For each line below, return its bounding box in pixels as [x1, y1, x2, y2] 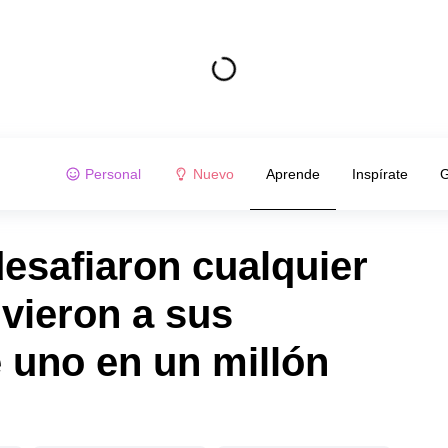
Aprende [265, 165, 320, 182]
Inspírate [351, 165, 408, 182]
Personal [84, 165, 141, 182]
